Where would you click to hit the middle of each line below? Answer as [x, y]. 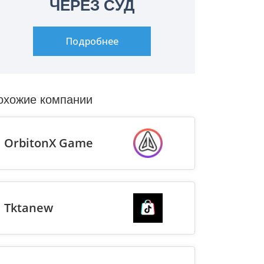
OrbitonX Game [49, 143]
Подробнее [92, 41]
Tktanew [29, 208]
